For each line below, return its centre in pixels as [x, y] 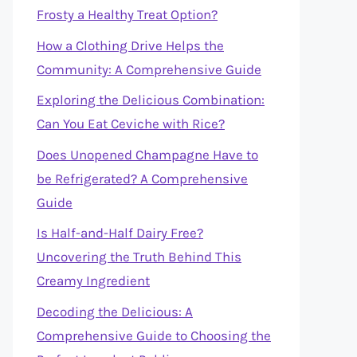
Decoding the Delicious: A [115, 311]
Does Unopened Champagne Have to [147, 154]
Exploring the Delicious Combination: [151, 100]
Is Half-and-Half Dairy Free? [120, 233]
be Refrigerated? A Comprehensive [142, 178]
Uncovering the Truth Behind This [139, 257]
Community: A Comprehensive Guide [149, 69]
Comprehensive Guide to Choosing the [154, 335]
